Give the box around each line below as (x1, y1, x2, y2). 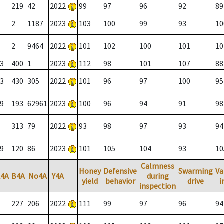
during (146, 171, 169, 181)
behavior (105, 176, 135, 186)
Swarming (178, 166, 213, 176)
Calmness (141, 161, 174, 171)
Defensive (103, 166, 137, 176)
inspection (139, 181, 176, 191)
